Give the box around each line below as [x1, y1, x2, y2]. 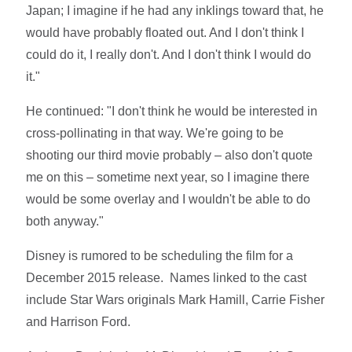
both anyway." [26, 214, 104, 228]
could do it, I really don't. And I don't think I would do [26, 47, 312, 61]
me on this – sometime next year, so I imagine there [26, 170, 310, 184]
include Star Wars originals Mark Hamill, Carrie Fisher [26, 292, 325, 306]
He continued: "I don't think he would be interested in [26, 104, 318, 118]
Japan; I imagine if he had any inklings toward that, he [26, 3, 324, 17]
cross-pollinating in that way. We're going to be [26, 126, 284, 140]
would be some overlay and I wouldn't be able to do [26, 192, 311, 206]
